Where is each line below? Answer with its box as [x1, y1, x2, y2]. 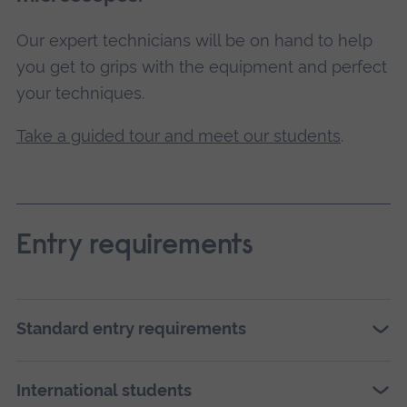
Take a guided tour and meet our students [15, 126, 341, 146]
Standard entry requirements [15, 319, 246, 339]
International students [15, 380, 192, 400]
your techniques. [15, 84, 144, 104]
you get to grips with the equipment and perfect [15, 57, 387, 77]
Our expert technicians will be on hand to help [15, 31, 372, 51]
